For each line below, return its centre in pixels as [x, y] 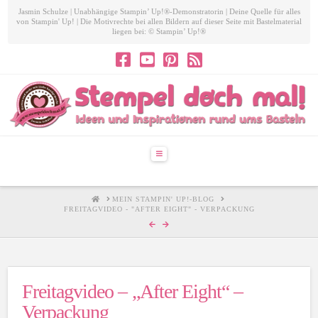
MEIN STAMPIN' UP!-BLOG [163, 199]
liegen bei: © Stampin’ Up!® [159, 31]
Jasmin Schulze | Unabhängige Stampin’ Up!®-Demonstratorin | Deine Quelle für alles [159, 11]
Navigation [177, 153]
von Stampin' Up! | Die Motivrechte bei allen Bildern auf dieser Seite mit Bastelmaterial [159, 21]
